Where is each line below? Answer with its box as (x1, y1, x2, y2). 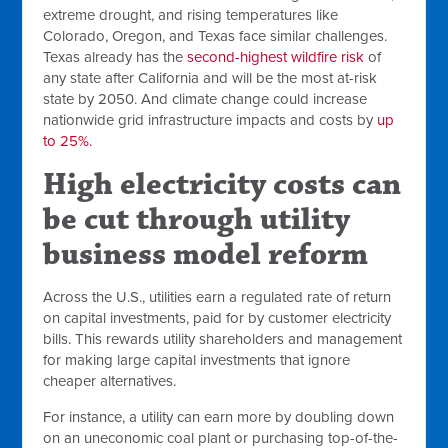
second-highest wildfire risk (187, 48, 365, 66)
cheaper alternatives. (43, 372, 177, 390)
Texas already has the (43, 48, 188, 66)
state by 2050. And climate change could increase (43, 90, 368, 108)
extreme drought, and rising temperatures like (43, 6, 339, 24)
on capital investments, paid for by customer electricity (43, 309, 392, 327)
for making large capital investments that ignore (43, 351, 351, 369)
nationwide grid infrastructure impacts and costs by (43, 111, 378, 129)
